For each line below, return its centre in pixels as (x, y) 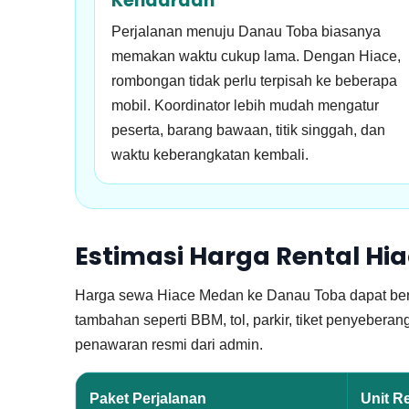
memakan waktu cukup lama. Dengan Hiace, (256, 56)
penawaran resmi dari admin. (169, 345)
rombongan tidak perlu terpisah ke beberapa (254, 81)
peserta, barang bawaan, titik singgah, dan (248, 130)
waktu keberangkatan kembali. (210, 155)
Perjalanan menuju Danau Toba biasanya (246, 31)
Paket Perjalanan (148, 399)
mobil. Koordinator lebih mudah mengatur (245, 105)
